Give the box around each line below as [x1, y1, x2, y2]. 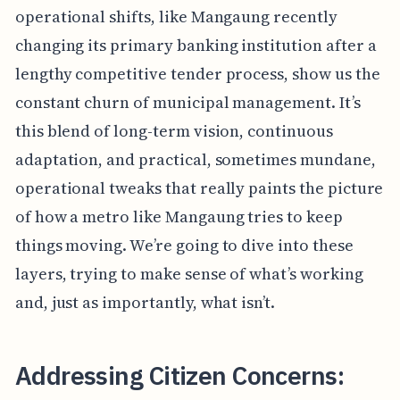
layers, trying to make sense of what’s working [14, 262, 363, 285]
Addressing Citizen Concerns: [14, 358, 345, 392]
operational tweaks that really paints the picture [14, 176, 384, 199]
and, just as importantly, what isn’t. [14, 290, 276, 313]
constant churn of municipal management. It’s [14, 90, 361, 113]
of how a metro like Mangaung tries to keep [14, 204, 343, 228]
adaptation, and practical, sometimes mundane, [14, 147, 376, 171]
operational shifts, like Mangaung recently [14, 4, 337, 28]
